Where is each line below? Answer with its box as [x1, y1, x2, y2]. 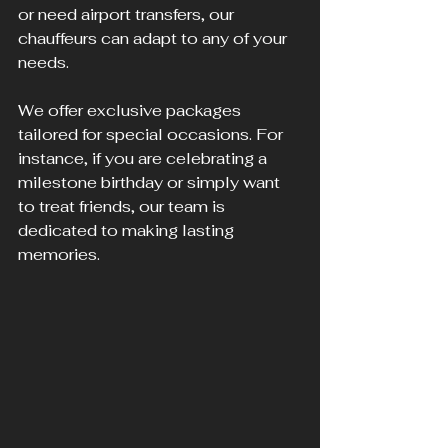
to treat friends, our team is [18, 195, 229, 217]
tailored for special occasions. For [18, 123, 287, 145]
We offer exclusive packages [18, 99, 245, 121]
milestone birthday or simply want [18, 171, 284, 193]
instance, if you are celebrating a [18, 147, 271, 169]
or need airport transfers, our [18, 3, 238, 25]
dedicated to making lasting [18, 219, 238, 241]
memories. [18, 243, 100, 265]
